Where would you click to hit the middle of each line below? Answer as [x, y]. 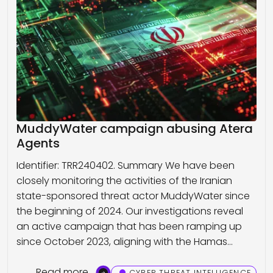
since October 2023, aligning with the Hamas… [125, 242]
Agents [38, 144]
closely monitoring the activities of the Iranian [124, 181]
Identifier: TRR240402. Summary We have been [126, 166]
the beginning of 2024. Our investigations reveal [130, 211]
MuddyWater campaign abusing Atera [135, 129]
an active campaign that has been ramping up [129, 227]
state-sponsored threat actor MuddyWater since [133, 196]
